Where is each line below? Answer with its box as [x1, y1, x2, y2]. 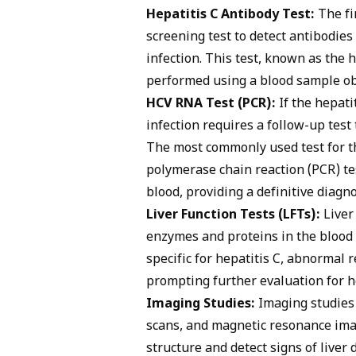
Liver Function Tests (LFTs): [146, 207, 320, 224]
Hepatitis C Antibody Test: [146, 6, 315, 24]
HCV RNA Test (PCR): [146, 95, 276, 113]
